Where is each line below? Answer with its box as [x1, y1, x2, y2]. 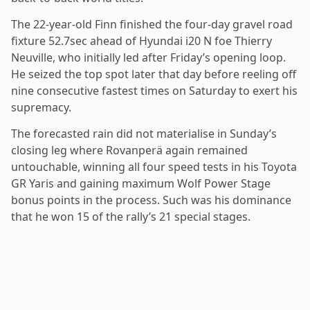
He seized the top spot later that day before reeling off [11, 66, 296, 82]
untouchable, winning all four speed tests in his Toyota [11, 158, 297, 174]
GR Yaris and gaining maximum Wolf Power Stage [11, 175, 271, 191]
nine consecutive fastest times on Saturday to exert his [11, 82, 298, 98]
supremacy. [11, 99, 71, 115]
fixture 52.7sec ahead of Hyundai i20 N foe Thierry [11, 33, 272, 48]
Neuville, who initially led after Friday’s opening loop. [11, 49, 286, 65]
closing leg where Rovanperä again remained [11, 142, 248, 158]
